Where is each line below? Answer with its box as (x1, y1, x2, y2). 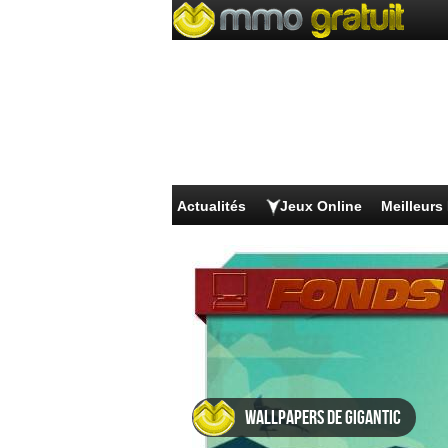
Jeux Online (280, 198, 362, 214)
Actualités (177, 198, 246, 214)
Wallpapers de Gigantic (245, 406, 401, 430)
